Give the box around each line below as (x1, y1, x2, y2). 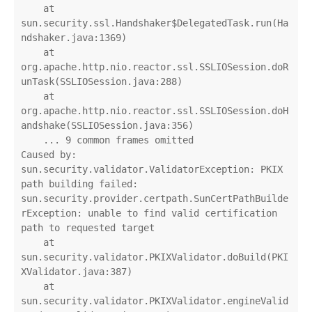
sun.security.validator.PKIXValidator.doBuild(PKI (21, 251, 288, 263)
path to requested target (21, 222, 155, 234)
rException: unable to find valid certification (21, 208, 277, 219)
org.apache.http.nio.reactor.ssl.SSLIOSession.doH (21, 105, 288, 117)
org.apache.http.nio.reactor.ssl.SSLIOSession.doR (21, 61, 288, 73)
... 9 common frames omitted (21, 134, 43, 146)
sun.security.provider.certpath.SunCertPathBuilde (21, 193, 288, 205)
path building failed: (21, 178, 138, 190)
